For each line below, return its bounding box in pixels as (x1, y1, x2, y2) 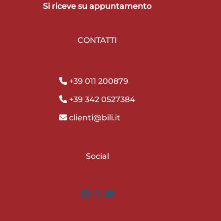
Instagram (91, 185, 152, 200)
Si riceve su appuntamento (43, 1, 152, 11)
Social (85, 151, 109, 161)
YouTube (103, 185, 155, 200)
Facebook (79, 185, 138, 200)
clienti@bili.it (67, 113, 121, 123)
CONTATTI (77, 36, 117, 45)
